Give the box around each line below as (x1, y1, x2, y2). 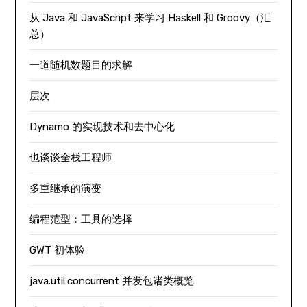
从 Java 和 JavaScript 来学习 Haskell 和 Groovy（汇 (29, 11, 271, 24)
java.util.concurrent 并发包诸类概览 (29, 274, 195, 287)
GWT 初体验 (29, 243, 86, 256)
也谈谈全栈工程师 (29, 151, 112, 164)
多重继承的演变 (29, 182, 102, 195)
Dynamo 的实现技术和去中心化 (29, 120, 175, 133)
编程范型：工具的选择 (29, 212, 133, 225)
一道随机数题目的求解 (29, 58, 133, 71)
